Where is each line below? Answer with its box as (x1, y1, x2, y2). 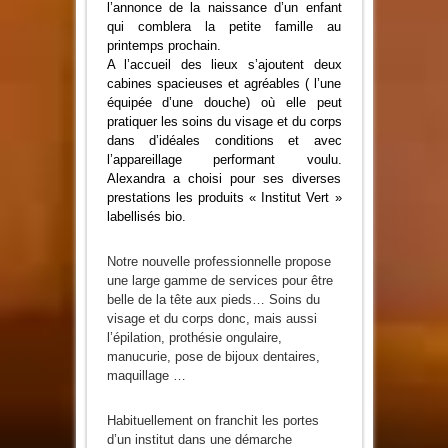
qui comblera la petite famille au (106, 19, 342, 35)
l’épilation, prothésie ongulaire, (106, 330, 282, 346)
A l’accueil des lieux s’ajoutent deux (106, 57, 342, 73)
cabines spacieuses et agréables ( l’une (106, 76, 342, 92)
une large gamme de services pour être (106, 273, 333, 289)
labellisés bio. (106, 209, 186, 225)
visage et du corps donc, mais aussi (106, 311, 317, 327)
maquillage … (106, 368, 186, 384)
